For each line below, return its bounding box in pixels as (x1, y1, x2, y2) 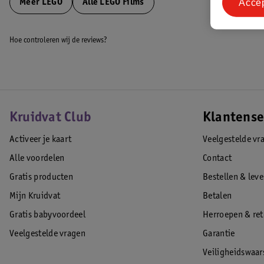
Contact (203, 154, 232, 163)
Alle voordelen (9, 154, 65, 163)
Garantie (203, 229, 235, 239)
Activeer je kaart (9, 135, 72, 144)
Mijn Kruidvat (9, 192, 61, 201)
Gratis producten (9, 173, 74, 182)
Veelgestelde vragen (9, 229, 86, 239)
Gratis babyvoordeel (9, 210, 86, 220)
